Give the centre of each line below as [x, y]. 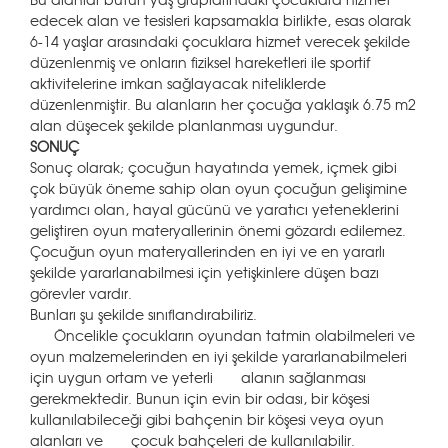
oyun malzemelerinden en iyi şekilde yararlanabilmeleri [218, 356]
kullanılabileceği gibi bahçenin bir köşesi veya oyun [207, 419]
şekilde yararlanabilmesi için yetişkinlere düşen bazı [204, 272]
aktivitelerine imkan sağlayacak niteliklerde [178, 83]
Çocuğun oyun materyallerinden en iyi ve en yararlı [207, 251]
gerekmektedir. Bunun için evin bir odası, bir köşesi [200, 398]
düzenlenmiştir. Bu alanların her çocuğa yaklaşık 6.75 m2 [223, 104]
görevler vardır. [83, 293]
